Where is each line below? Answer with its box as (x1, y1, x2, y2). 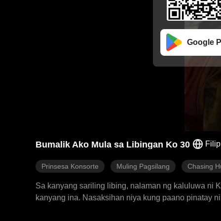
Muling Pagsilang (116, 162, 170, 170)
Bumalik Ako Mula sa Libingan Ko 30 (36, 140, 190, 149)
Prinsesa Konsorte (41, 162, 99, 170)
